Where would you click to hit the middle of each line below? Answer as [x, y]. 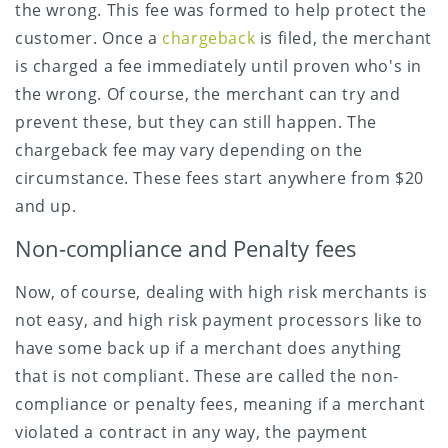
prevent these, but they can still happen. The [196, 121]
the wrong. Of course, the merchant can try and [208, 93]
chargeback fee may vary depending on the [189, 149]
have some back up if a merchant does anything [209, 347]
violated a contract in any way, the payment [191, 431]
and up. [46, 205]
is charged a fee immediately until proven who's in [219, 65]
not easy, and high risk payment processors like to [219, 319]
